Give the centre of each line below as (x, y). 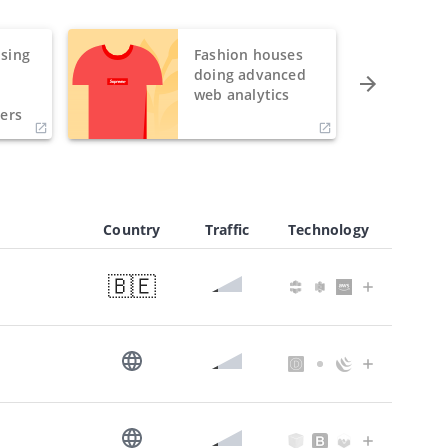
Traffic (227, 229)
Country (132, 229)
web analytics (242, 94)
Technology (328, 229)
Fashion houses (248, 54)
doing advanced (250, 74)
